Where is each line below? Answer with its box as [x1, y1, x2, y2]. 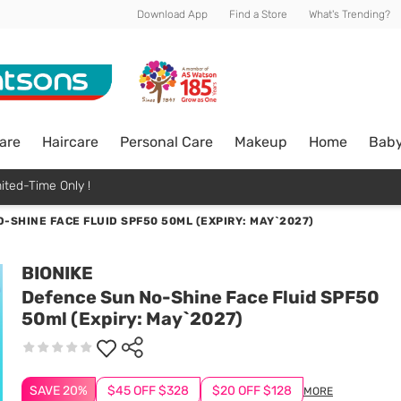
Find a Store [229, 8, 287, 21]
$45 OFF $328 [107, 383, 189, 398]
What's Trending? [309, 8, 390, 21]
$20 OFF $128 [212, 383, 292, 398]
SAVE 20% [30, 383, 88, 398]
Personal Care [120, 132, 213, 150]
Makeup [235, 132, 287, 150]
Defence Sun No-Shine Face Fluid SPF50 [21, 286, 380, 308]
